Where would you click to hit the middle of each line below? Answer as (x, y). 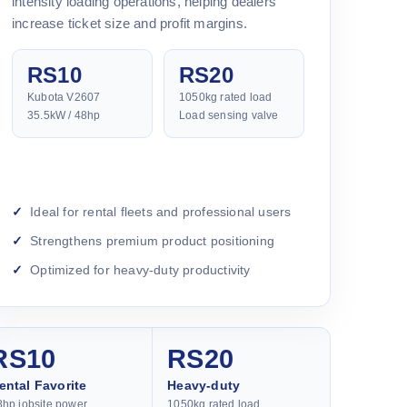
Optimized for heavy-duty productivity (140, 269)
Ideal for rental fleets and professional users (161, 211)
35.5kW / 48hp (64, 115)
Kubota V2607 (64, 97)
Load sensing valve (229, 115)
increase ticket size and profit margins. (129, 23)
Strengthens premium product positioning (153, 240)
